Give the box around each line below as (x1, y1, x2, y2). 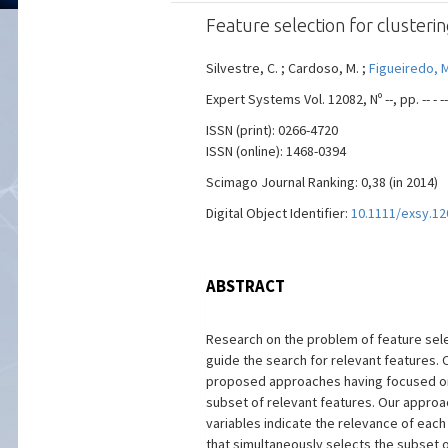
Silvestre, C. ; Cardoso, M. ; (205, 59, 369, 77)
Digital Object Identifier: (205, 204, 351, 222)
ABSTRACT (205, 275, 285, 297)
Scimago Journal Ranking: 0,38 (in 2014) (205, 173, 438, 191)
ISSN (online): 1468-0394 (205, 142, 346, 160)
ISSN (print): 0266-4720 (205, 121, 338, 139)
